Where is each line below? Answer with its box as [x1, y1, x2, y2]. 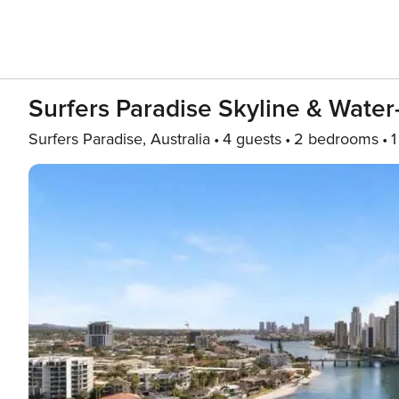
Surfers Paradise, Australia [28, 129, 210, 149]
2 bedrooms [294, 129, 379, 149]
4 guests [223, 129, 281, 149]
